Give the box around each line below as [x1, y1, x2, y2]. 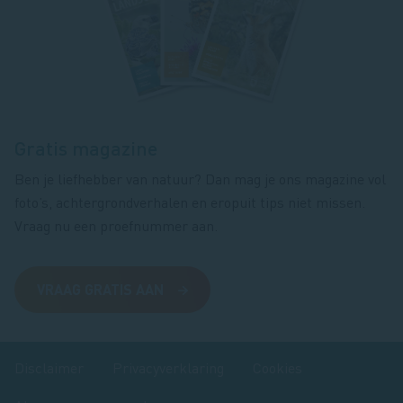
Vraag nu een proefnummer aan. [14, 216, 218, 236]
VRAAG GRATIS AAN [37, 280, 164, 300]
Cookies [253, 358, 302, 378]
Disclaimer [14, 358, 84, 378]
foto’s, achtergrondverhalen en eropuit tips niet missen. [14, 193, 365, 212]
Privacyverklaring [112, 358, 224, 378]
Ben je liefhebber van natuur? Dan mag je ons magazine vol [14, 169, 386, 189]
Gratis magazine [14, 136, 157, 161]
